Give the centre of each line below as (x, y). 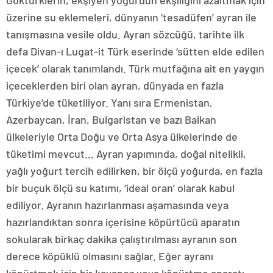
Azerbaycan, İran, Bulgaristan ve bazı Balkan (111, 120)
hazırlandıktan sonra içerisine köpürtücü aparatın (123, 222)
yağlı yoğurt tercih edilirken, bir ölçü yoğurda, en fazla (134, 171)
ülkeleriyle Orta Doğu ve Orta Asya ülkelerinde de (122, 137)
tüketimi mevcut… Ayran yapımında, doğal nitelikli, (126, 154)
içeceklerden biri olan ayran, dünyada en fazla (115, 86)
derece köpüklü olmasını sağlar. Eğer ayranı (110, 256)
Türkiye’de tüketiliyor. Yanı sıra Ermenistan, (109, 103)
